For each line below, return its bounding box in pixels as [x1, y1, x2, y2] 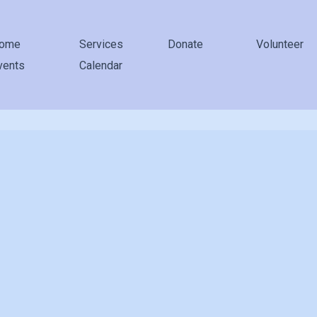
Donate [168, 37, 203, 51]
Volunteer [256, 37, 304, 51]
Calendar [79, 58, 122, 72]
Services [79, 37, 123, 51]
